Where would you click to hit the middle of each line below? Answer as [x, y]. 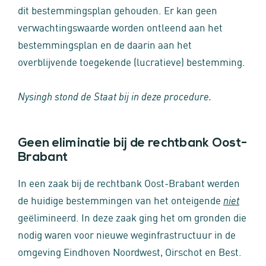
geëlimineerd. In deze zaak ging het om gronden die [132, 217]
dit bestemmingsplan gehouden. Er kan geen [118, 9]
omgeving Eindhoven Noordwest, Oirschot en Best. [130, 251]
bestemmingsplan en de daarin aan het [105, 44]
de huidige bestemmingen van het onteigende [121, 199]
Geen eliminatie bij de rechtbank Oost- [133, 143]
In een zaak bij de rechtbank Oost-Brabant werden [129, 182]
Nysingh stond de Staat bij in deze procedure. [115, 96]
